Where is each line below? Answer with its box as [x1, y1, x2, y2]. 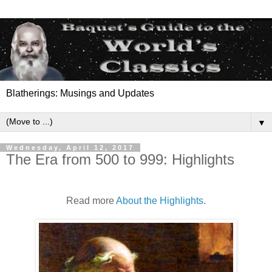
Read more [66, 195, 116, 206]
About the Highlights [116, 195, 203, 206]
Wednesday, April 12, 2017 [6, 144, 134, 152]
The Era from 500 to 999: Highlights [6, 151, 234, 168]
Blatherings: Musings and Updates [6, 88, 154, 99]
